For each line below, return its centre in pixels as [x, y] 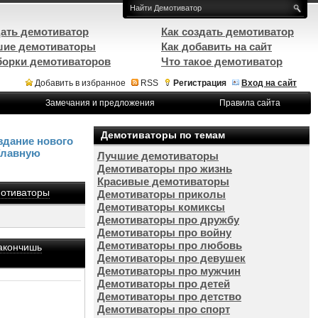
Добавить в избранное [80, 83]
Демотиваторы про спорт [164, 309]
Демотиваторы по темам [163, 135]
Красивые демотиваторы [163, 181]
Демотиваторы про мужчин [169, 271]
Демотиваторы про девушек [171, 258]
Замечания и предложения [100, 103]
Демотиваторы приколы [161, 194]
